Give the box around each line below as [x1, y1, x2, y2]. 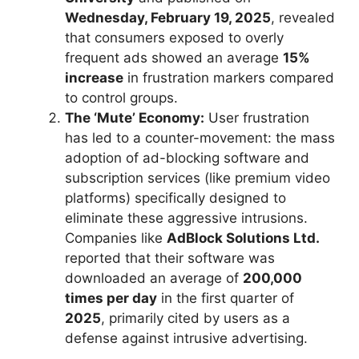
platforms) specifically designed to [65, 189, 286, 206]
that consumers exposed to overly [65, 29, 284, 46]
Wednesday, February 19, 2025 [65, 9, 271, 26]
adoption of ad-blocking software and [65, 149, 309, 166]
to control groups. [65, 89, 178, 106]
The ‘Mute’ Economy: [65, 109, 204, 126]
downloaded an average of [65, 269, 243, 286]
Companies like [65, 229, 167, 246]
